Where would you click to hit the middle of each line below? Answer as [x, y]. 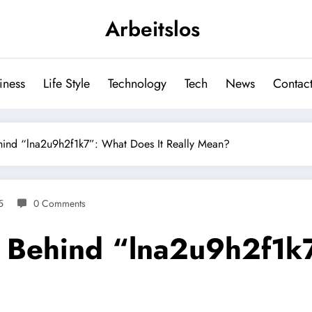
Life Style [66, 84]
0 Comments [60, 203]
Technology [137, 84]
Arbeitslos [153, 29]
